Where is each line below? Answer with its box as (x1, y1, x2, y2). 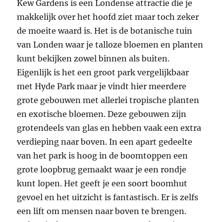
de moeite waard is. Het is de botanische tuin (17, 26, 193, 36)
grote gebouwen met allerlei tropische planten (17, 95, 200, 106)
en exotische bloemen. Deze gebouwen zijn (17, 109, 187, 119)
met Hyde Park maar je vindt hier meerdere (17, 81, 187, 92)
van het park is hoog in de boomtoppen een (17, 151, 188, 161)
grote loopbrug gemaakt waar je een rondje (17, 165, 187, 175)
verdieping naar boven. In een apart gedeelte (17, 137, 193, 147)
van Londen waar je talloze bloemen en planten (17, 40, 204, 50)
